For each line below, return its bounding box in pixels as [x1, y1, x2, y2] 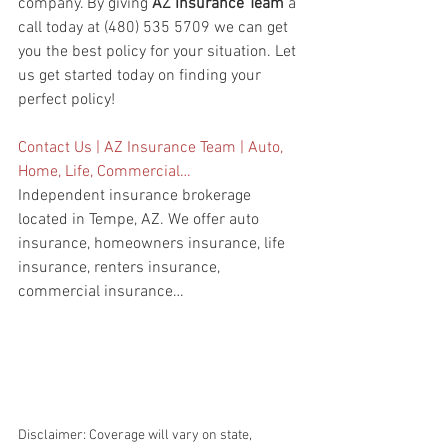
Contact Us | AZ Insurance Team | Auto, [18, 138, 287, 159]
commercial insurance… [18, 282, 184, 303]
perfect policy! [18, 90, 115, 111]
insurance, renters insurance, [18, 258, 224, 279]
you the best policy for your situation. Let [18, 42, 300, 63]
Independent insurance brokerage [18, 186, 255, 207]
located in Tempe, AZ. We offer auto [18, 210, 263, 231]
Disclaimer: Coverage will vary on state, [18, 426, 255, 444]
